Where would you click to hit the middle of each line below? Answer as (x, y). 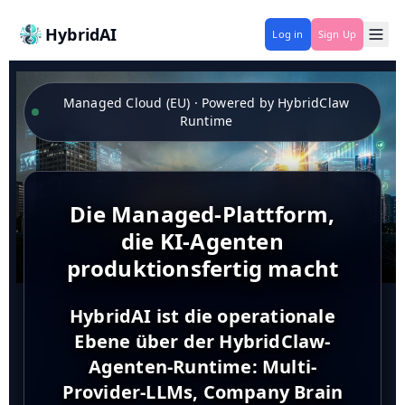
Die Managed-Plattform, (202, 214)
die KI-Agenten (202, 241)
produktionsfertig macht (202, 268)
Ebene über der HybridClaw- (202, 341)
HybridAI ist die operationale (202, 316)
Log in (288, 34)
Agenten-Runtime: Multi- (202, 367)
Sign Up (337, 34)
